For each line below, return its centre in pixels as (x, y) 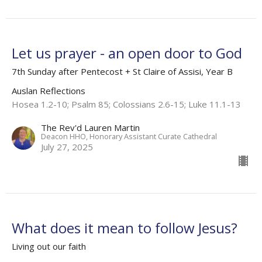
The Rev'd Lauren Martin (90, 127)
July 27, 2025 (67, 146)
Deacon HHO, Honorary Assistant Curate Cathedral (129, 136)
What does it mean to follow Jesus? (125, 227)
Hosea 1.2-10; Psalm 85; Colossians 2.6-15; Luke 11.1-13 (126, 104)
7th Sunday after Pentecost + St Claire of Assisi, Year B (122, 71)
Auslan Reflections (49, 90)
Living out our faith (49, 246)
